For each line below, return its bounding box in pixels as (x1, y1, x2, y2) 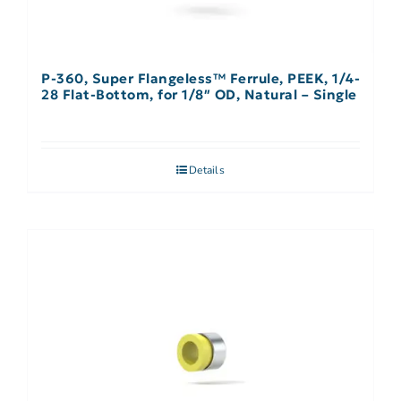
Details (189, 163, 225, 178)
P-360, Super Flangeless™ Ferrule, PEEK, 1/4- (41, 70, 360, 88)
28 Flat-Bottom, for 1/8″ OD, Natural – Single (41, 86, 357, 104)
